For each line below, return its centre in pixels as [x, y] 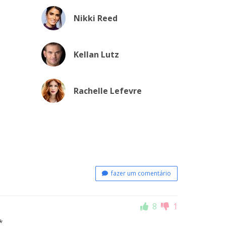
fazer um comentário [139, 173]
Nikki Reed [95, 18]
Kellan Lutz [96, 54]
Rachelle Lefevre [107, 91]
